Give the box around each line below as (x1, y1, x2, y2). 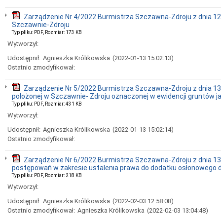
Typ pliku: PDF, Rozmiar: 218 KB (12, 173, 82, 178)
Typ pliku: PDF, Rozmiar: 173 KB (12, 30, 82, 35)
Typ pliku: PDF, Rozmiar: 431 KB (12, 101, 82, 107)
